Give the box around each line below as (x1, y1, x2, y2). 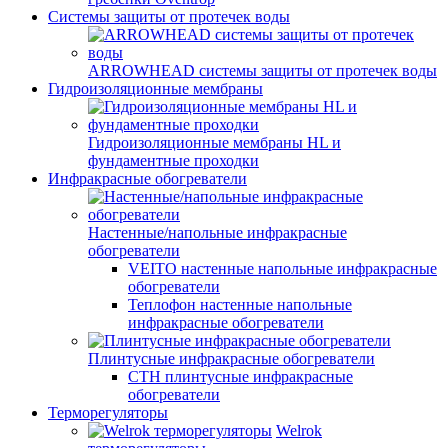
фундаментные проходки (88, 152, 259, 169)
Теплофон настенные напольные (128, 296, 352, 313)
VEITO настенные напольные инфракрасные (128, 260, 437, 277)
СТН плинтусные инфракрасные (128, 368, 353, 385)
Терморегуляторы (48, 404, 168, 421)
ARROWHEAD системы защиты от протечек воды (88, 62, 437, 79)
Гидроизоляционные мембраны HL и (88, 134, 341, 151)
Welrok (276, 422, 322, 439)
